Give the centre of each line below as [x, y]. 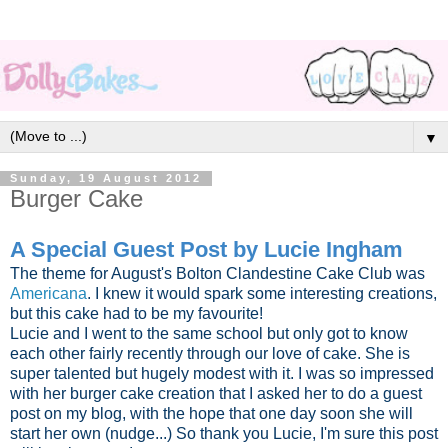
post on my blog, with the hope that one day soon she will [211, 414]
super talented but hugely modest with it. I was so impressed [222, 374]
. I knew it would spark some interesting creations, [262, 294]
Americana [48, 294]
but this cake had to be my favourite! [138, 314]
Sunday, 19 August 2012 [106, 178]
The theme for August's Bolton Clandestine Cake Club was [217, 274]
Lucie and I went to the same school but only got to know [209, 334]
